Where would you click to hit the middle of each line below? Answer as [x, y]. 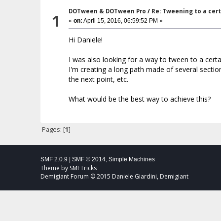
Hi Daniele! [85, 39]
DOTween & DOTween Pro [107, 11]
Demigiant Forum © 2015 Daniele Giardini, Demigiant [115, 176]
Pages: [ [53, 130]
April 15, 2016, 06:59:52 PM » [122, 20]
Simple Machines [132, 159]
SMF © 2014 [89, 159]
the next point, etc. [98, 79]
